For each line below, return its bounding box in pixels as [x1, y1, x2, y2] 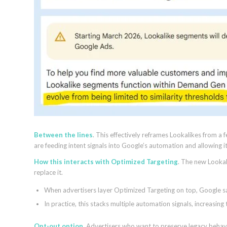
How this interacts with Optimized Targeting [34, 157, 178, 166]
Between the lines [34, 130, 93, 139]
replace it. [34, 168, 63, 176]
